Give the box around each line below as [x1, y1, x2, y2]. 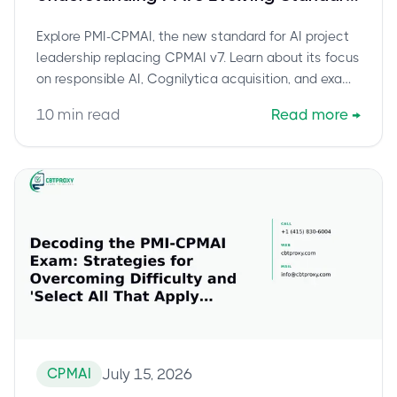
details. [36, 91, 80, 108]
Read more [271, 105, 348, 123]
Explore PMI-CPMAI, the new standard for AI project [36, 27, 349, 44]
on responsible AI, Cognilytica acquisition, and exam [36, 70, 354, 87]
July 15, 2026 [102, 364, 192, 383]
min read [54, 105, 121, 123]
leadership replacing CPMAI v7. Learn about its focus [36, 49, 360, 66]
